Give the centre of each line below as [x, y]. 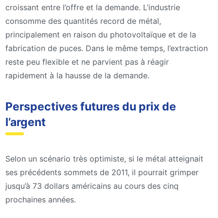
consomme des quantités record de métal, [83, 21]
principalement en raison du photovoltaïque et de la [101, 35]
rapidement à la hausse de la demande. [77, 76]
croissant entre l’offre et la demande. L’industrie [93, 8]
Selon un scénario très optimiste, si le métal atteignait [104, 159]
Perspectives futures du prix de [91, 107]
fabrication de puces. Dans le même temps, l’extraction [107, 48]
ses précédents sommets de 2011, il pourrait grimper [102, 173]
